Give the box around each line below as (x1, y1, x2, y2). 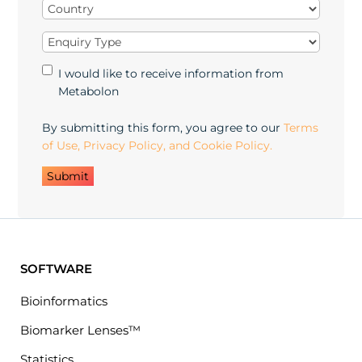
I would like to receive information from (58, 66, 284, 82)
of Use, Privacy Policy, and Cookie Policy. (42, 138, 273, 154)
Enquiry (41, 32, 86, 48)
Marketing (41, 61, 141, 85)
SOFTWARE (20, 261, 92, 277)
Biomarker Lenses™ (20, 322, 141, 339)
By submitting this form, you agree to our (42, 120, 284, 136)
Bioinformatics (20, 293, 107, 309)
